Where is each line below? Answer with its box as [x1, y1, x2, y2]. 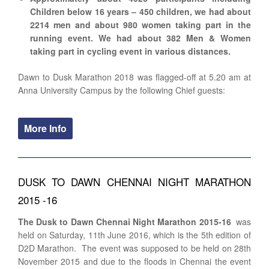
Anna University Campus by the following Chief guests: [18, 83, 225, 96]
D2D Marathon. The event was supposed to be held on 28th [18, 241, 251, 254]
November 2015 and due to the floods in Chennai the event [18, 255, 251, 267]
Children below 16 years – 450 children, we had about [30, 5, 251, 17]
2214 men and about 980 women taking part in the [30, 18, 251, 31]
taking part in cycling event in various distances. [30, 44, 231, 57]
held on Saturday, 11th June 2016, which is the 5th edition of [18, 228, 251, 241]
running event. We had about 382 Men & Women [30, 31, 251, 44]
